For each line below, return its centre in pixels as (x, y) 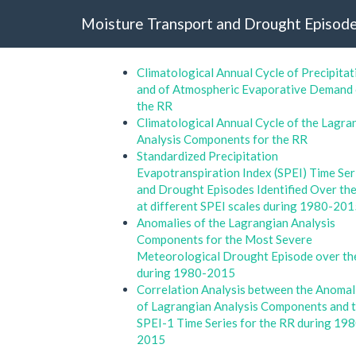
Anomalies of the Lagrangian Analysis (236, 222)
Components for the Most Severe (224, 239)
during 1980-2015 (186, 273)
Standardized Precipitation (207, 156)
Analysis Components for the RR (222, 139)
